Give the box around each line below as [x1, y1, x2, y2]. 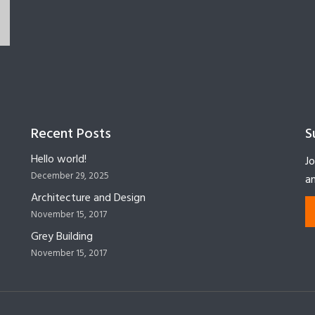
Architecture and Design [31, 188, 146, 207]
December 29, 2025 [31, 168, 109, 184]
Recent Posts [31, 122, 111, 146]
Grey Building [31, 227, 93, 246]
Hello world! [31, 150, 86, 169]
